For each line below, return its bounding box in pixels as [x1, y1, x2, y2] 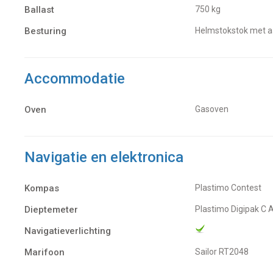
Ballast [24, 4, 54, 15]
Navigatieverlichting [24, 225, 111, 236]
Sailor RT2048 [200, 246, 249, 257]
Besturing [24, 25, 66, 37]
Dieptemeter [24, 204, 78, 215]
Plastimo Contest [200, 182, 261, 193]
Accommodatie [24, 69, 125, 87]
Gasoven [200, 104, 229, 114]
